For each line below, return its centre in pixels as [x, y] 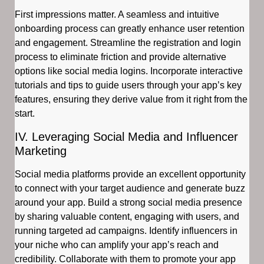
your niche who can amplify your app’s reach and [117, 245]
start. [25, 114]
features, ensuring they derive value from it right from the [131, 100]
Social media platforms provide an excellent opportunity [130, 174]
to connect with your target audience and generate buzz [130, 188]
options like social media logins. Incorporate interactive [129, 71]
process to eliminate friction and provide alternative [121, 57]
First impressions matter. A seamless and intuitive [117, 15]
